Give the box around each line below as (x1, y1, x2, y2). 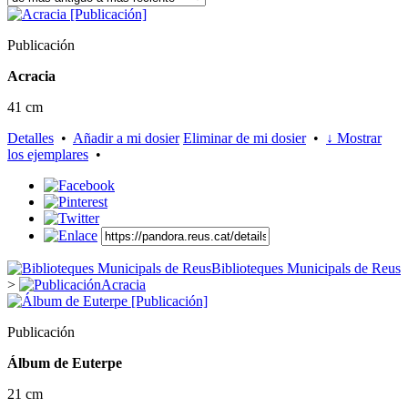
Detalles (7, 130, 54, 147)
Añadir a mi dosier (73, 130, 179, 147)
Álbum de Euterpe (7, 355, 122, 372)
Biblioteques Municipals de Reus (211, 260, 401, 277)
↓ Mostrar (326, 130, 382, 147)
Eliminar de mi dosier (183, 130, 306, 147)
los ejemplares (7, 147, 88, 163)
